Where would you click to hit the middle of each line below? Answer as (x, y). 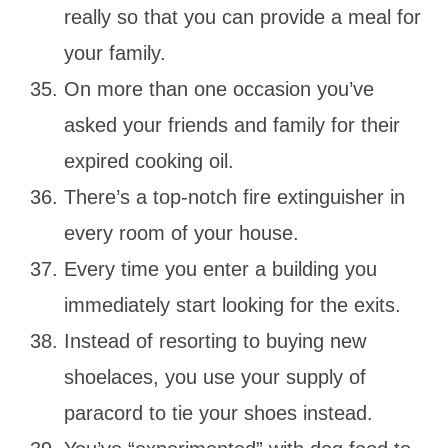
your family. (115, 52)
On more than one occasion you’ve (219, 88)
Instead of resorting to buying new (215, 340)
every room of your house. (184, 232)
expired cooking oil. (149, 160)
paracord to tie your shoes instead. (221, 412)
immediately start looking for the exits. (235, 304)
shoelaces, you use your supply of (215, 376)
